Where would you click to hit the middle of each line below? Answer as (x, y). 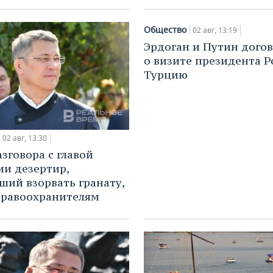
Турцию (166, 75)
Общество (165, 30)
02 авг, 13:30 (25, 138)
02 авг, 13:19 (215, 30)
